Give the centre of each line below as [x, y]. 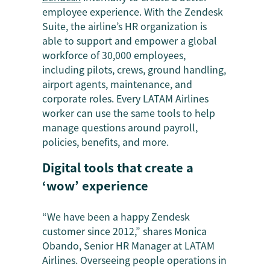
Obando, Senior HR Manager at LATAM [128, 245]
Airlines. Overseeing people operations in [134, 260]
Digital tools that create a [118, 167]
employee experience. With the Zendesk [133, 11]
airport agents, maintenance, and [117, 84]
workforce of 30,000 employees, [114, 55]
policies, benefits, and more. [105, 142]
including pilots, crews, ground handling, [134, 69]
